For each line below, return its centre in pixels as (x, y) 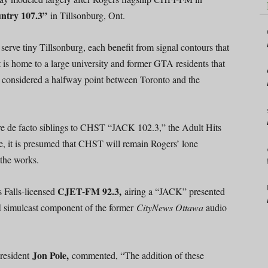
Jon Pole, (52, 255)
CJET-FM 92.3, (91, 191)
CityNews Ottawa (170, 207)
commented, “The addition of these (138, 255)
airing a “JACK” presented (175, 191)
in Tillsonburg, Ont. (88, 15)
